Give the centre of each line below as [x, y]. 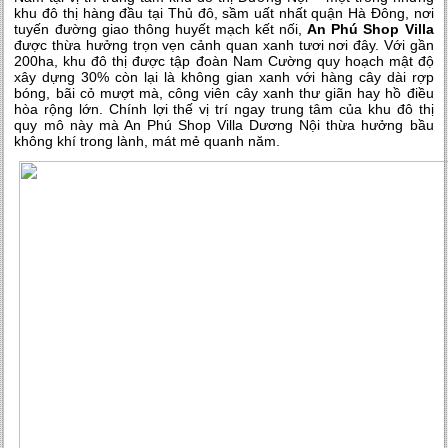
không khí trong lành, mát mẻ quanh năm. [147, 141]
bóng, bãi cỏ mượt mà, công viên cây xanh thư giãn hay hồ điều [224, 93]
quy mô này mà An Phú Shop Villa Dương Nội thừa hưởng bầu [224, 125]
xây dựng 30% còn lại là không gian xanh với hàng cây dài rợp [224, 77]
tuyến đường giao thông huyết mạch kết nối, [161, 29]
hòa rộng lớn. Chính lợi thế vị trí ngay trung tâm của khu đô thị [224, 109]
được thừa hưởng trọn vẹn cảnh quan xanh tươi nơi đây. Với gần [224, 45]
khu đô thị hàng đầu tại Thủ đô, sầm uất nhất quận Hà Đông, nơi [224, 13]
